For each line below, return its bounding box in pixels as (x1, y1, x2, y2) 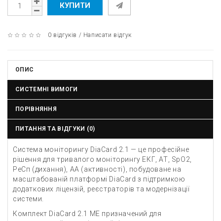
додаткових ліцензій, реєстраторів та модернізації (13, 185, 190, 193)
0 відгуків (48, 32, 77, 38)
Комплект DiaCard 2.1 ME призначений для (13, 210, 162, 218)
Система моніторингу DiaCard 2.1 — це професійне (13, 146, 189, 153)
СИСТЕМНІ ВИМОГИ (15, 86, 78, 93)
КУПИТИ (60, 1, 90, 10)
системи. (13, 195, 44, 203)
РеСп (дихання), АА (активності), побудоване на (13, 165, 182, 173)
